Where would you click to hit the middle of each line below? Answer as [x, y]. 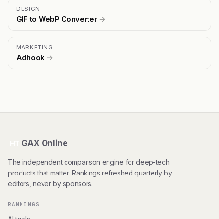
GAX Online [45, 143]
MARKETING [35, 48]
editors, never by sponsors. [50, 184]
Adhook [31, 58]
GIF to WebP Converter [58, 19]
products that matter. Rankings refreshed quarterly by [90, 173]
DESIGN [28, 9]
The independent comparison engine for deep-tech [89, 162]
